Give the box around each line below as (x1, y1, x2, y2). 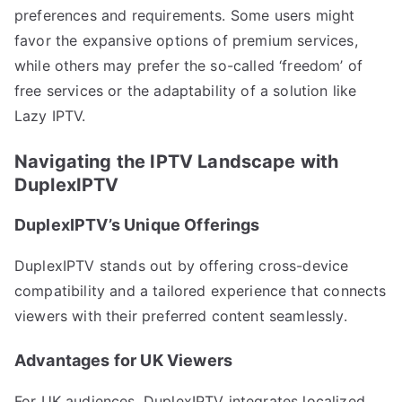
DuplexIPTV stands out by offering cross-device (14, 256, 349, 275)
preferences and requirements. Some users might (14, 5, 355, 24)
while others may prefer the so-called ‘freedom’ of (14, 56, 363, 74)
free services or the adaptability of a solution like (14, 81, 357, 100)
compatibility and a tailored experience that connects (14, 281, 387, 300)
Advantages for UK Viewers (14, 350, 232, 370)
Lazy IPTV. (14, 106, 86, 125)
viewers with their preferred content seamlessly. (14, 306, 347, 325)
